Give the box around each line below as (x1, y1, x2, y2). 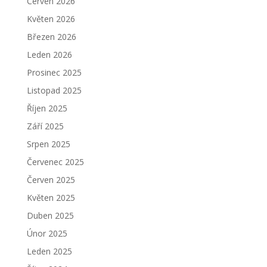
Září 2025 (26, 120, 64, 132)
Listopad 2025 (26, 84, 82, 96)
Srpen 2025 (26, 138, 70, 150)
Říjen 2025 (26, 102, 67, 114)
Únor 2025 (26, 227, 67, 239)
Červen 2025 (26, 173, 75, 185)
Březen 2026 (26, 30, 76, 42)
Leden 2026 (26, 48, 72, 60)
